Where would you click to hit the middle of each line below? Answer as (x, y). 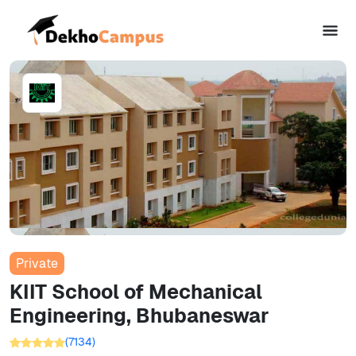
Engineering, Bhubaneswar (139, 315)
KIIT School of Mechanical (136, 292)
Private (37, 263)
